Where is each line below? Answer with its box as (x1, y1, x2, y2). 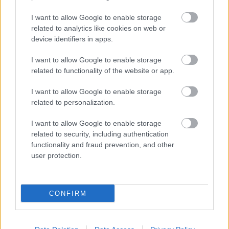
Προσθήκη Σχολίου (72, 49, 157, 59)
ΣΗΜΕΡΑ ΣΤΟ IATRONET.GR (6, 92, 148, 103)
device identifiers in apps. (31, 35, 113, 43)
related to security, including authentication (31, 130, 169, 138)
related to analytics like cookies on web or (31, 24, 166, 32)
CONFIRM (49, 189, 87, 197)
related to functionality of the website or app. (31, 66, 174, 75)
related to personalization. (31, 98, 115, 106)
